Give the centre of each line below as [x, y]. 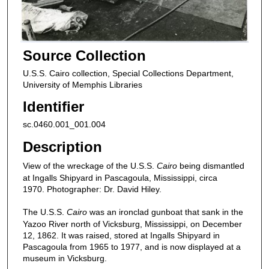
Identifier [53, 107]
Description [62, 147]
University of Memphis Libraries [82, 84]
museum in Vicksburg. [65, 258]
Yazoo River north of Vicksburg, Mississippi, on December [132, 224]
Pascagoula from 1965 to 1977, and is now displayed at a [131, 246]
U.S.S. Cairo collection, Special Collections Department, [128, 73]
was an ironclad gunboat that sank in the [165, 212]
